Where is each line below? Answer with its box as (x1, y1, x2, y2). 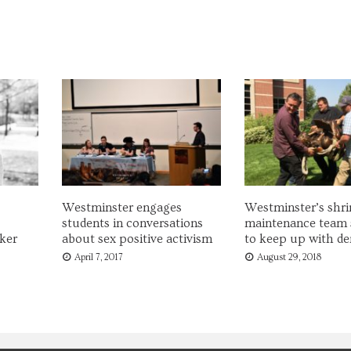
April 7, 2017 (74, 251, 123, 262)
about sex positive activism (62, 231, 212, 246)
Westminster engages (62, 200, 182, 215)
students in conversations (62, 215, 203, 230)
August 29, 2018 (256, 251, 321, 262)
